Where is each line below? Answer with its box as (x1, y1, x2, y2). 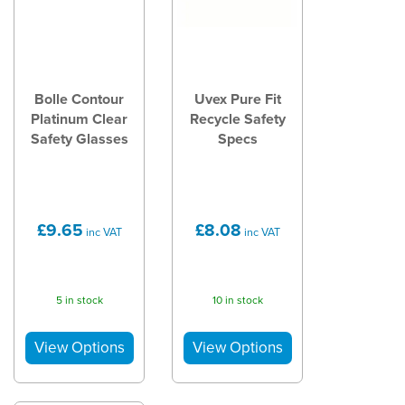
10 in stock (212, 291, 263, 308)
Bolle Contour (34, 89, 124, 109)
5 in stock (55, 291, 103, 308)
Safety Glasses (30, 128, 128, 149)
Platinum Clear (31, 108, 127, 129)
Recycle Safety (189, 108, 286, 129)
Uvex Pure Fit (193, 89, 281, 109)
